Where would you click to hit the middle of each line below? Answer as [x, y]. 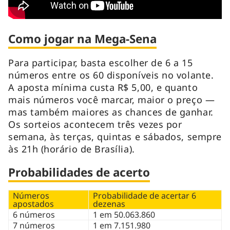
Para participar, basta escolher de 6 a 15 [101, 62]
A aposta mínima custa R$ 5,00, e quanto [103, 87]
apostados [33, 204]
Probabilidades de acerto [79, 172]
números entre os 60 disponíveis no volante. [111, 75]
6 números [34, 214]
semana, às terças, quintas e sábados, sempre [115, 136]
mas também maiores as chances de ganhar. [111, 112]
